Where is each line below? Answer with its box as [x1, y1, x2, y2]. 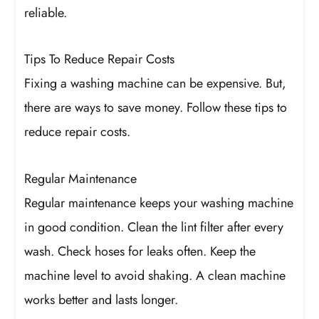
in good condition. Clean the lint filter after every [24, 217, 284, 236]
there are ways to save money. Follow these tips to [24, 98, 288, 117]
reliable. [24, 3, 68, 22]
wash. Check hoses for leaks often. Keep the [24, 241, 256, 261]
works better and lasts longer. [24, 290, 179, 309]
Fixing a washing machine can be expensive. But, [24, 74, 287, 93]
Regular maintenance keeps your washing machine [24, 193, 294, 212]
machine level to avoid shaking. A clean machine [24, 266, 286, 285]
